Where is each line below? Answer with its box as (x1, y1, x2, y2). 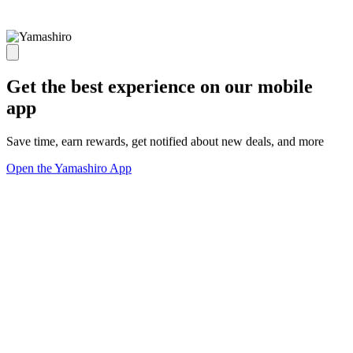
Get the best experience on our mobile (6, 76, 313, 97)
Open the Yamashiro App (6, 161, 132, 175)
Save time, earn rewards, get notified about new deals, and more (6, 134, 324, 148)
